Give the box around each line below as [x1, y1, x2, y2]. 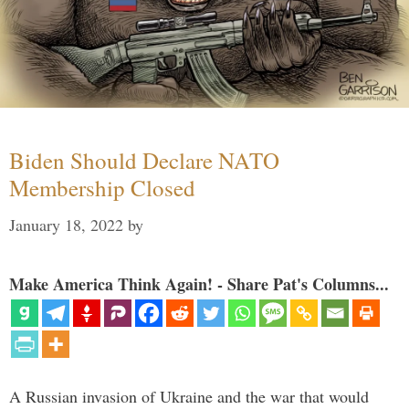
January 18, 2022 [9, 213, 123, 236]
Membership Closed [9, 172, 195, 203]
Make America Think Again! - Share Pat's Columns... [9, 271, 389, 296]
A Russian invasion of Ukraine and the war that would [9, 384, 369, 407]
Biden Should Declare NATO [9, 144, 279, 175]
